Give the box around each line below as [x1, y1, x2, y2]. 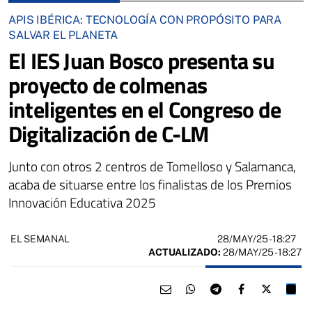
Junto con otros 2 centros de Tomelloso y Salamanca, [8, 155, 296, 176]
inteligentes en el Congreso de [8, 92, 281, 126]
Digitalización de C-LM [8, 116, 209, 150]
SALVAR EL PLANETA [8, 28, 118, 42]
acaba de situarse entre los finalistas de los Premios [8, 173, 292, 194]
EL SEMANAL [10, 233, 70, 245]
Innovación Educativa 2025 [8, 192, 156, 212]
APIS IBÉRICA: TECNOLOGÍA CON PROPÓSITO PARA [8, 13, 282, 26]
